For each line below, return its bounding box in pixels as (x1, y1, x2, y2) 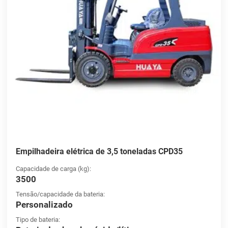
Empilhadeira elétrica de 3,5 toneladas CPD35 (15, 147, 183, 157)
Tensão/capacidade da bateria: (15, 190, 105, 198)
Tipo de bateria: (15, 215, 60, 223)
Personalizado (15, 199, 73, 210)
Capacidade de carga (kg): (15, 164, 91, 173)
